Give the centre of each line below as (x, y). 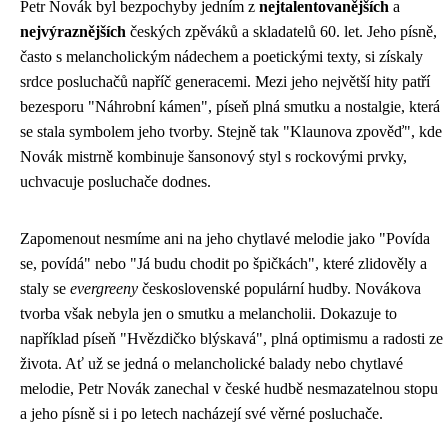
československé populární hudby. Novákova (279, 288)
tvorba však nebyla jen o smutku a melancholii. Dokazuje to (208, 313)
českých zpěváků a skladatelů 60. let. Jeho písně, (281, 31)
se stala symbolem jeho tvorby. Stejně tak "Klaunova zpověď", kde (231, 131)
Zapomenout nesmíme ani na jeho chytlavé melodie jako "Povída (225, 238)
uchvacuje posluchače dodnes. (115, 181)
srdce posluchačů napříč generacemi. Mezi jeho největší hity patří (225, 81)
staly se (45, 288)
